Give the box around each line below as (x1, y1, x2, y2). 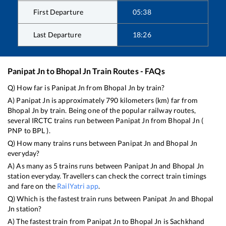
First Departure (33, 7, 83, 16)
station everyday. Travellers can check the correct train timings (8, 171, 207, 180)
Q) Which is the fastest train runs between (8, 194, 143, 203)
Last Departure (33, 30, 81, 39)
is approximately (49, 95, 106, 104)
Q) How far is (8, 83, 51, 92)
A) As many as (8, 161, 53, 170)
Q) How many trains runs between (8, 138, 118, 147)
